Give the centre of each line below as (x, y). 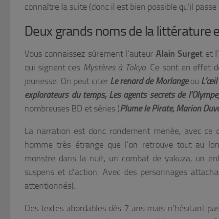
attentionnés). (50, 186)
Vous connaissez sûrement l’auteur (90, 54)
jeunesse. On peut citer (67, 81)
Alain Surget (179, 54)
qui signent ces (54, 68)
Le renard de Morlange (149, 81)
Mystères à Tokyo (114, 68)
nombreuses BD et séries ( (72, 109)
